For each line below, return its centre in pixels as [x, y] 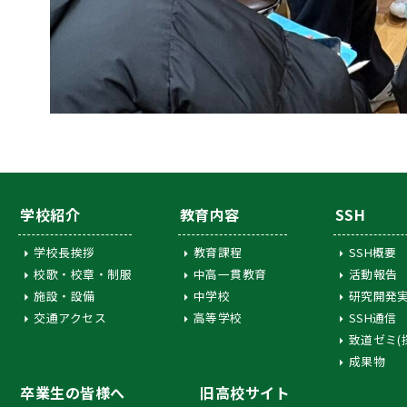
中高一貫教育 [230, 274]
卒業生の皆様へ [73, 393]
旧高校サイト [245, 393]
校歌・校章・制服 [83, 274]
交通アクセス [70, 318]
